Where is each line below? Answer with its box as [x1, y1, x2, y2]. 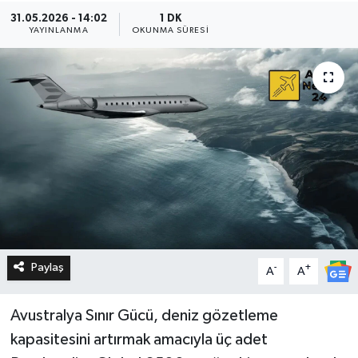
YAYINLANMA [28, 26, 89, 35]
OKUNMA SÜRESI [131, 26, 209, 35]
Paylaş [30, 261, 64, 274]
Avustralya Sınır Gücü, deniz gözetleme [10, 308, 278, 324]
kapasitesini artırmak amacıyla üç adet [10, 332, 268, 348]
